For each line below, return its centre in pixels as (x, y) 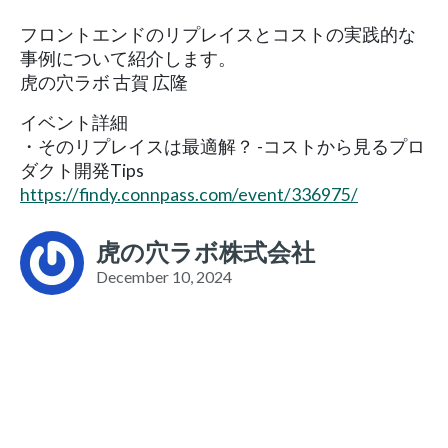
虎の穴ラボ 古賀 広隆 (104, 82)
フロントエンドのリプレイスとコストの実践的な (218, 34)
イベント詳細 (74, 122)
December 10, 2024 (164, 276)
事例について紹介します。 (128, 58)
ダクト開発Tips (82, 170)
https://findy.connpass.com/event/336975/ (189, 194)
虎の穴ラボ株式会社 (205, 251)
